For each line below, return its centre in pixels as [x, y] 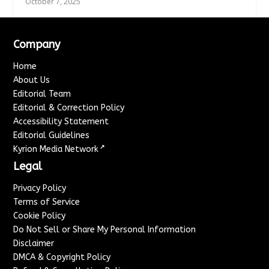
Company [37, 44]
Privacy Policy [40, 188]
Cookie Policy [40, 216]
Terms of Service [47, 202]
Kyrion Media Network [56, 149]
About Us [32, 80]
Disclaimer [34, 243]
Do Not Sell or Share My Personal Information [105, 229]
